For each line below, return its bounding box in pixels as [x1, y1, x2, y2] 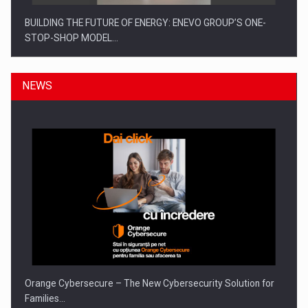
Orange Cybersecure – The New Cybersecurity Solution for [25, 278, 275, 289]
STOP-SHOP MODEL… [25, 32, 119, 44]
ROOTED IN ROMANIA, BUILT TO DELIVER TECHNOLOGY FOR [25, 219, 278, 230]
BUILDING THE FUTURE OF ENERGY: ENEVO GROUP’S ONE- [25, 17, 267, 29]
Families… [25, 293, 66, 305]
